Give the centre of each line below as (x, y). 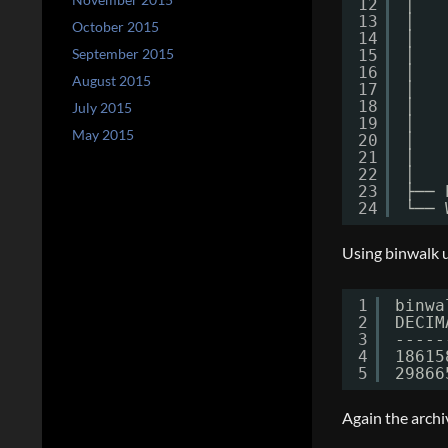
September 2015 (123, 53)
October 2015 (115, 26)
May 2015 (103, 134)
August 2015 (111, 80)
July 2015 (102, 107)
